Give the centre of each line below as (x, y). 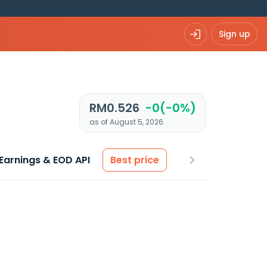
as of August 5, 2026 (126, 122)
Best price (135, 160)
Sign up (235, 34)
